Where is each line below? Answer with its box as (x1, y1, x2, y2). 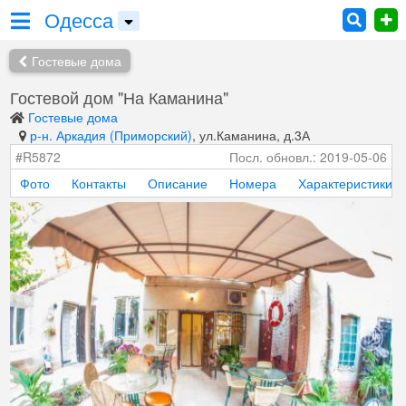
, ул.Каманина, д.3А (192, 126, 310, 144)
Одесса (44, 5, 113, 34)
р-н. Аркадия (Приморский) (30, 126, 192, 144)
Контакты (72, 174, 126, 192)
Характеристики (298, 174, 392, 192)
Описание (148, 174, 208, 192)
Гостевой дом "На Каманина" (10, 85, 228, 109)
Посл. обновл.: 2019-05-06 (229, 148, 387, 166)
